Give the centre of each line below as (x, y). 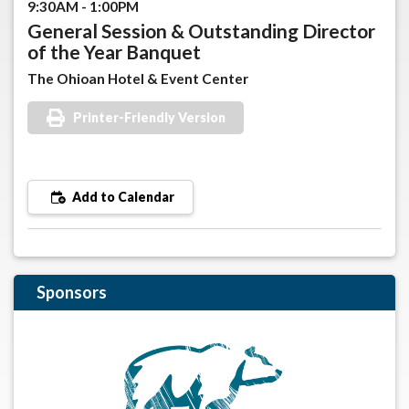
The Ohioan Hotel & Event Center (138, 79)
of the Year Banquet (114, 52)
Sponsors (72, 293)
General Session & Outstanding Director (201, 31)
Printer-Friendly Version (149, 118)
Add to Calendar (122, 197)
